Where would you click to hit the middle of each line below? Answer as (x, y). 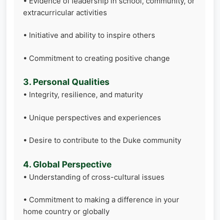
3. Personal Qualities (66, 82)
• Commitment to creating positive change (96, 58)
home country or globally (66, 211)
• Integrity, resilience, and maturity (83, 95)
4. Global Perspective (67, 164)
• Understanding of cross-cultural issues (94, 177)
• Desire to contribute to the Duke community (102, 140)
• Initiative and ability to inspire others (89, 35)
